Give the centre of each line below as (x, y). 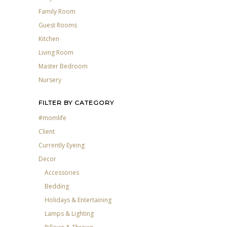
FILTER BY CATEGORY (76, 102)
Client (47, 131)
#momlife (52, 118)
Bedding (57, 186)
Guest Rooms (58, 25)
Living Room (56, 53)
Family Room (57, 12)
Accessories (62, 172)
